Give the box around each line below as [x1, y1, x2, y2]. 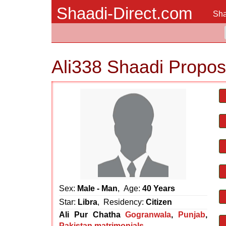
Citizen [146, 198, 172, 206]
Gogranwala [125, 210, 172, 219]
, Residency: [97, 198, 146, 206]
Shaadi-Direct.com [56, 4, 192, 23]
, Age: [118, 184, 142, 193]
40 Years [142, 184, 175, 193]
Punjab [178, 210, 205, 219]
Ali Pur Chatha [59, 210, 121, 219]
